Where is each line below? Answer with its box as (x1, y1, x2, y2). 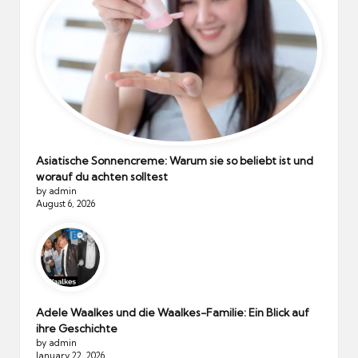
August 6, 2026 (36, 197, 95, 209)
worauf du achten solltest (36, 169, 168, 183)
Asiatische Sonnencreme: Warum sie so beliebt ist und (36, 153, 313, 167)
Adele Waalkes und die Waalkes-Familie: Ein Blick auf (36, 305, 309, 319)
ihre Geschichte (36, 321, 117, 335)
